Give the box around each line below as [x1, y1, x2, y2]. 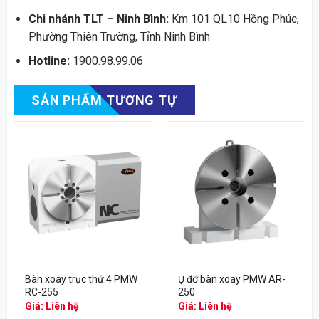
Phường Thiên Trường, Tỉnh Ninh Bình [28, 29, 210, 43]
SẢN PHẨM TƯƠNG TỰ [31, 93, 178, 108]
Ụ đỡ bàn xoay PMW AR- [177, 273, 286, 285]
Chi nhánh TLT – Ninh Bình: [28, 11, 169, 26]
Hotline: [28, 54, 70, 68]
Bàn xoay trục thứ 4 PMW [24, 273, 137, 285]
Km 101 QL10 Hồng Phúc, [168, 11, 299, 26]
